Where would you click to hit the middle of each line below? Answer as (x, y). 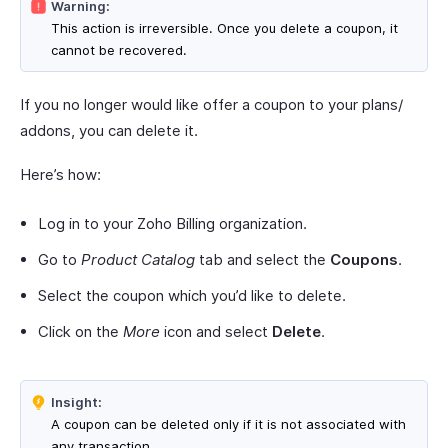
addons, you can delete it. (109, 130)
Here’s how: (60, 174)
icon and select (216, 331)
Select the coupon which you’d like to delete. (192, 295)
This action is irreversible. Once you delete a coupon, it (224, 28)
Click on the (80, 331)
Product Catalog (138, 259)
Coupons (364, 259)
